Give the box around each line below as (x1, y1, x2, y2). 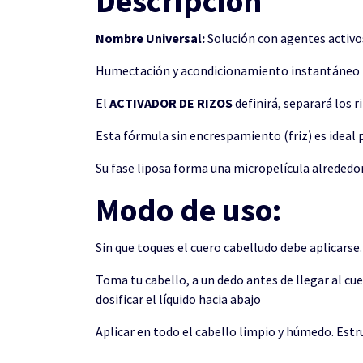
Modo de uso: (96, 190, 281, 231)
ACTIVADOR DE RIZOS (109, 95, 233, 112)
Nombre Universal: (96, 30, 205, 47)
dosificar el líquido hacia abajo (96, 291, 261, 308)
